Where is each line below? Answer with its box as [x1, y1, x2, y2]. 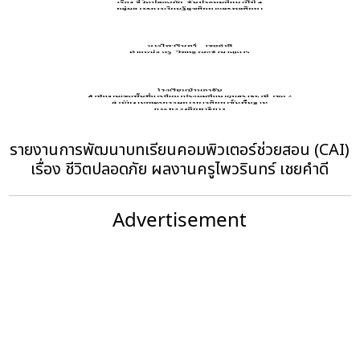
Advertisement [112, 205, 247, 232]
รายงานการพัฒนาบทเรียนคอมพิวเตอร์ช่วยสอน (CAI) [10, 137, 350, 162]
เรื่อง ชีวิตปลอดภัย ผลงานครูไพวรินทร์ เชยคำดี [31, 157, 329, 182]
